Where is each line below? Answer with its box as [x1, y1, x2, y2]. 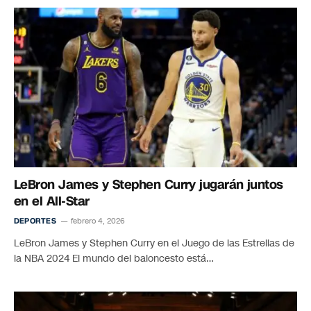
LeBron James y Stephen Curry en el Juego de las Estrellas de [14, 236, 294, 250]
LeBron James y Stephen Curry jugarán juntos [14, 175, 283, 194]
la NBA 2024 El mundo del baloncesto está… [14, 251, 214, 265]
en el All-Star [14, 192, 90, 210]
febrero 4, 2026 [70, 215, 125, 226]
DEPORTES [14, 215, 56, 226]
